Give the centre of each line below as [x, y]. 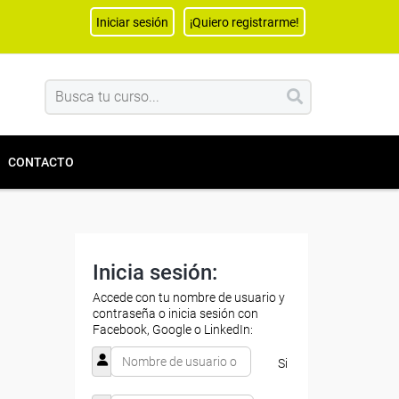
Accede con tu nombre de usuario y [188, 297]
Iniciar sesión [132, 22]
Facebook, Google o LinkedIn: [172, 330]
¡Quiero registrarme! [244, 22]
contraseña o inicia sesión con [175, 313]
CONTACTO [41, 162]
